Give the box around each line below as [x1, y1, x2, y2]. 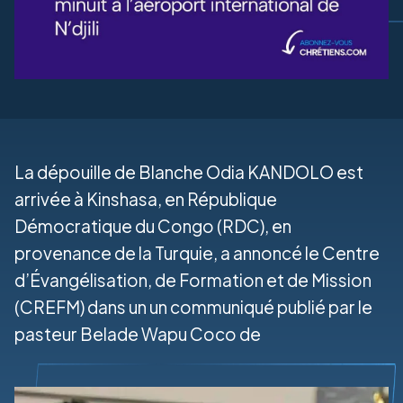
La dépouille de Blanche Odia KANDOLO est [14, 161, 363, 183]
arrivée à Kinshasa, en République [14, 188, 277, 210]
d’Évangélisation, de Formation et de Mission [14, 269, 372, 291]
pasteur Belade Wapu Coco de [14, 323, 261, 345]
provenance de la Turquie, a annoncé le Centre [14, 242, 380, 264]
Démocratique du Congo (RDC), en [14, 215, 291, 237]
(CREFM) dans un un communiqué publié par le [14, 296, 372, 318]
